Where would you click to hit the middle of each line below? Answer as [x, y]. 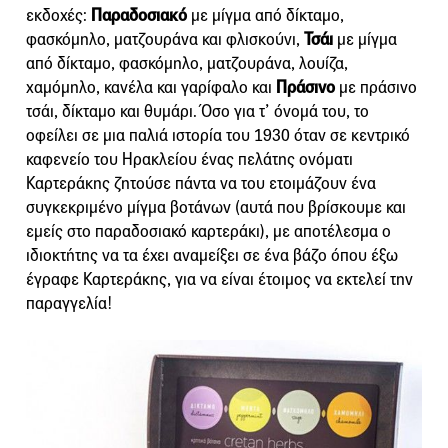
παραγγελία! [69, 304]
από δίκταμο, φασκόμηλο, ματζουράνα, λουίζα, [187, 64]
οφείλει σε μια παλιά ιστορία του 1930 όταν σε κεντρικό [218, 136]
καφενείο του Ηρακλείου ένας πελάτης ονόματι [189, 160]
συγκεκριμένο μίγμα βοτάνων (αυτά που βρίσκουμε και [216, 208]
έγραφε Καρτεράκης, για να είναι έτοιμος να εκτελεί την [219, 280]
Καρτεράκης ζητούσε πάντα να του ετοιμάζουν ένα [201, 184]
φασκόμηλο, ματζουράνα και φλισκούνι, [165, 40]
